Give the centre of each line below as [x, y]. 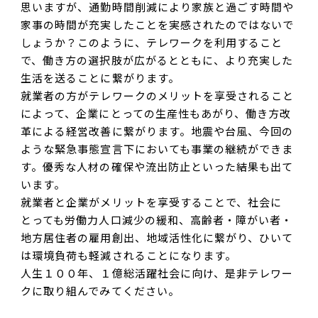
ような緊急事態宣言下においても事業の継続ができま [157, 149]
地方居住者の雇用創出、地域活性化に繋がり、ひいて [157, 237]
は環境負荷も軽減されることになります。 [129, 255]
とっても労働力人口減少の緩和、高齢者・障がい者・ [157, 220]
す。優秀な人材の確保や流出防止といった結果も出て [157, 166]
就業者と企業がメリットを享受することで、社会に [152, 202]
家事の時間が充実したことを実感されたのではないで [158, 24]
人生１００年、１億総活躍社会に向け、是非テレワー [157, 273]
